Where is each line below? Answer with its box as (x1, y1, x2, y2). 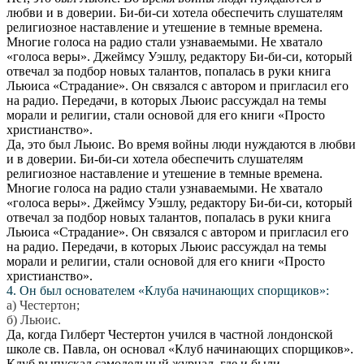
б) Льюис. (6, 312, 61, 327)
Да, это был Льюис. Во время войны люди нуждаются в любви (6, 136, 356, 151)
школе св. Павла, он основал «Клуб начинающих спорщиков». (6, 341, 353, 356)
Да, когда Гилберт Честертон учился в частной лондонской (6, 327, 333, 341)
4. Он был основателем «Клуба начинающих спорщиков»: (6, 283, 329, 297)
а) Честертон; (6, 297, 80, 312)
